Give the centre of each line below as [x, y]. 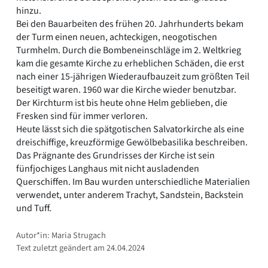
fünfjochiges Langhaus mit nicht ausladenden [108, 168]
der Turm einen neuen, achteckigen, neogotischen [117, 37]
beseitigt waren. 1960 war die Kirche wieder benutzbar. [126, 89]
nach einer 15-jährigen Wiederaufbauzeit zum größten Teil [133, 76]
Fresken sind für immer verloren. [82, 116]
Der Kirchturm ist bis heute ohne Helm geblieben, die [122, 103]
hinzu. [29, 10]
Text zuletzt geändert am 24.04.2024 [80, 248]
